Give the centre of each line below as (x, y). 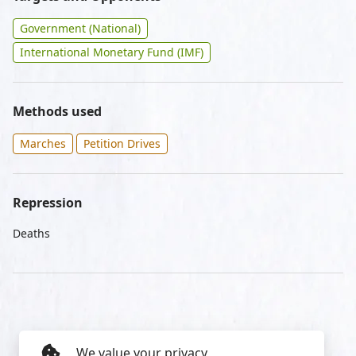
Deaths (31, 233)
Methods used (57, 111)
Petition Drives (122, 143)
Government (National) (80, 28)
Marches (43, 143)
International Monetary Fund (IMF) (112, 52)
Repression (48, 203)
